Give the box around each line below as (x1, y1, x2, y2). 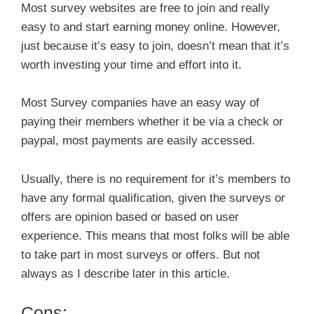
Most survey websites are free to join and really (21, 1, 270, 15)
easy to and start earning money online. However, (21, 20, 280, 34)
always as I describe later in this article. (21, 266, 230, 280)
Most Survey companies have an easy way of (21, 96, 259, 110)
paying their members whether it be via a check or (21, 115, 283, 129)
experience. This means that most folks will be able (21, 228, 289, 243)
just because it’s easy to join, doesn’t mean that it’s (21, 39, 289, 53)
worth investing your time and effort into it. (21, 58, 242, 72)
